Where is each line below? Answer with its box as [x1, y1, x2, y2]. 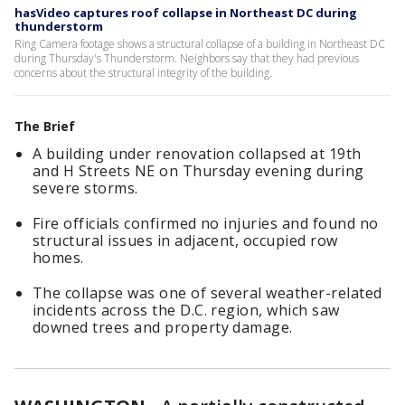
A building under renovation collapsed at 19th [33, 144, 362, 164]
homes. [33, 248, 84, 268]
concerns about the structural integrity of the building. [14, 65, 272, 80]
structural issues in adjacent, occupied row [33, 231, 338, 250]
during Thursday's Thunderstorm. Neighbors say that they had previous [14, 51, 359, 66]
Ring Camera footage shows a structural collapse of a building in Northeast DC [14, 36, 385, 52]
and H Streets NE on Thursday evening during [33, 161, 364, 181]
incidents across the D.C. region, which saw [33, 300, 340, 320]
